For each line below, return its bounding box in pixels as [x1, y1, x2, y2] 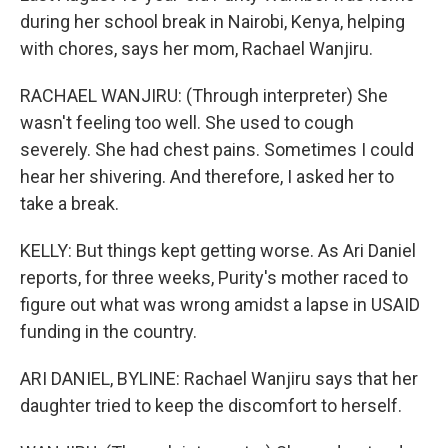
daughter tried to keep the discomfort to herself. [20, 395, 402, 416]
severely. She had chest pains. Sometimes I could [20, 139, 414, 160]
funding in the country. [20, 321, 197, 342]
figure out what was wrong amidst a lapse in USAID [20, 294, 420, 315]
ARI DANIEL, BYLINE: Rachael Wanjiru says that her [20, 368, 418, 389]
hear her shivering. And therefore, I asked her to [20, 166, 394, 187]
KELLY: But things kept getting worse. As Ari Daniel [20, 240, 416, 261]
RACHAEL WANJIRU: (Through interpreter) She [20, 85, 388, 106]
